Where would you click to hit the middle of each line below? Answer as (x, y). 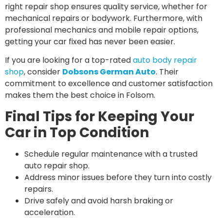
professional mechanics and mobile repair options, (102, 30)
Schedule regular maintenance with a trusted (111, 154)
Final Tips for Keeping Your (100, 116)
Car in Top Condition (77, 132)
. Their (167, 72)
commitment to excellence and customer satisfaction (109, 84)
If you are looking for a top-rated (69, 60)
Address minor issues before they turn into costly (118, 177)
